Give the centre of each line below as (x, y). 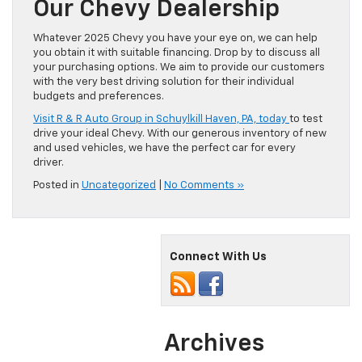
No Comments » (204, 186)
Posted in (57, 186)
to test (306, 120)
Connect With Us (218, 257)
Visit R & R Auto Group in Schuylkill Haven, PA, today (161, 120)
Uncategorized (119, 186)
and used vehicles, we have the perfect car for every (164, 149)
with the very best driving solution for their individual (164, 82)
